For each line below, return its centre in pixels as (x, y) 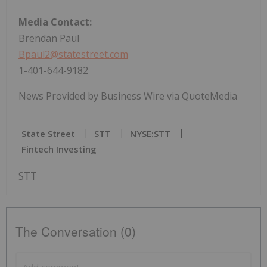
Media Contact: (55, 22)
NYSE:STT (150, 134)
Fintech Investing (59, 149)
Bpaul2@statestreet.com (73, 55)
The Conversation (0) (76, 232)
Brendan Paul (49, 38)
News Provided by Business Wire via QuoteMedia (128, 96)
